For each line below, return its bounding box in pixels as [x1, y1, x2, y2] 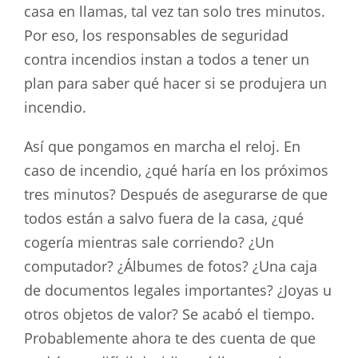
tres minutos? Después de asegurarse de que [24, 185, 328, 205]
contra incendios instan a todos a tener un [24, 49, 309, 69]
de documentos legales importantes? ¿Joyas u [24, 280, 332, 300]
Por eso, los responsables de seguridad [24, 25, 288, 45]
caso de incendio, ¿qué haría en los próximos [24, 161, 328, 181]
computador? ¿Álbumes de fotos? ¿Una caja [24, 257, 317, 276]
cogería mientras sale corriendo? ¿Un [24, 233, 274, 253]
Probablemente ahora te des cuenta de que [24, 328, 316, 348]
